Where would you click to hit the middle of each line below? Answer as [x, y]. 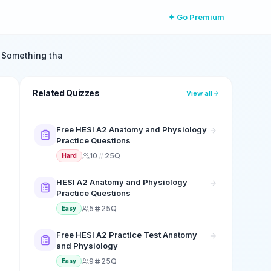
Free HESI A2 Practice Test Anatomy [127, 235]
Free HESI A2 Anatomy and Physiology [132, 129]
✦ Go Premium [196, 17]
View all [199, 93]
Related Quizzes [66, 93]
